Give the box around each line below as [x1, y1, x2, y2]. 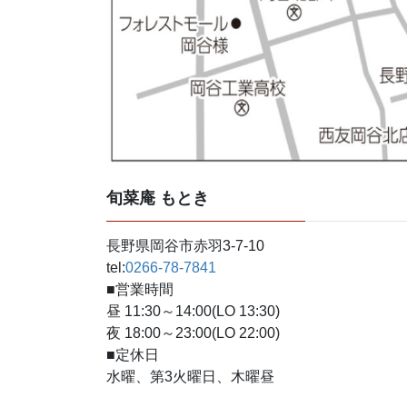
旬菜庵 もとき [106, 189, 209, 208]
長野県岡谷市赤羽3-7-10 [106, 238, 264, 254]
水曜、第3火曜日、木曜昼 [106, 369, 274, 385]
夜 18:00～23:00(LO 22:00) [106, 325, 280, 342]
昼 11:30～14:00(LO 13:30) [106, 303, 280, 320]
